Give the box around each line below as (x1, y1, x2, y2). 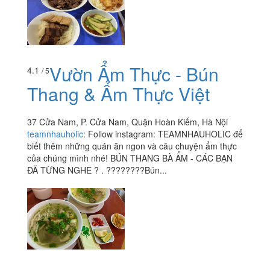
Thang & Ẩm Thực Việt (27, 81, 210, 107)
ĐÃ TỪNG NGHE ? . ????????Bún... (27, 164, 167, 177)
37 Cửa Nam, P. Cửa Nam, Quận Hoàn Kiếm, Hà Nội (27, 116, 228, 128)
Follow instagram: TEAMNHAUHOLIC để (88, 128, 243, 140)
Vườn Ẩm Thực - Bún (49, 61, 219, 87)
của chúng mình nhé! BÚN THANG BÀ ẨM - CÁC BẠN (27, 152, 233, 165)
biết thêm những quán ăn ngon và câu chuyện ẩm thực (27, 140, 237, 152)
